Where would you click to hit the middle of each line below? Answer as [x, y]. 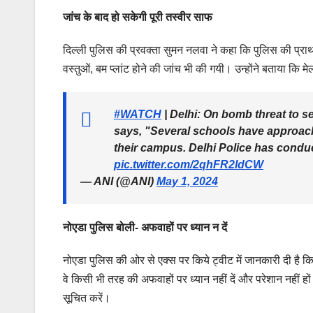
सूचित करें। [87, 298]
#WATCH [138, 115]
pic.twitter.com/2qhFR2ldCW [189, 165]
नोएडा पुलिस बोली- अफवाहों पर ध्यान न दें [145, 228]
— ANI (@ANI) [118, 182]
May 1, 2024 [187, 182]
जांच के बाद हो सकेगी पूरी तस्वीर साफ [138, 17]
